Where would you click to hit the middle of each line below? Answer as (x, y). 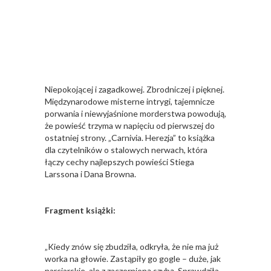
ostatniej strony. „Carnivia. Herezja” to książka (130, 138)
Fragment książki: (80, 211)
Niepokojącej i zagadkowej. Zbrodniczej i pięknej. (135, 90)
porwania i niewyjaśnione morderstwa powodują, (135, 114)
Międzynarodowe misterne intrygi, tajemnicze (130, 102)
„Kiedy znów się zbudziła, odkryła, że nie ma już (132, 247)
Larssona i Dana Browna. (90, 174)
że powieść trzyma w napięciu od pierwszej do (130, 126)
